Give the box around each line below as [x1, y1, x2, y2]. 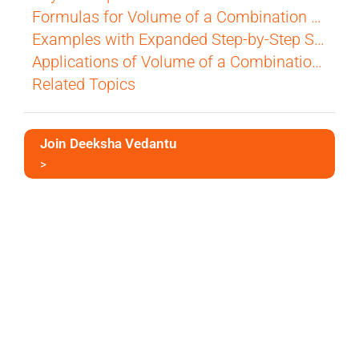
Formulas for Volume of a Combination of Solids [310, 7, 321, 27]
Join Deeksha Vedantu [39, 135, 176, 152]
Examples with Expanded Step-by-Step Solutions [313, 30, 325, 50]
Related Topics [31, 75, 135, 95]
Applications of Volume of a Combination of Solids [311, 52, 322, 72]
